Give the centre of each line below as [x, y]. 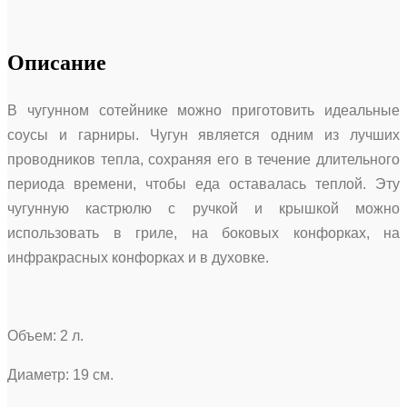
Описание [57, 62]
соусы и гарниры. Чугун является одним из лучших [203, 134]
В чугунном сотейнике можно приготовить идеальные [203, 110]
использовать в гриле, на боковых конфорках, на [203, 233]
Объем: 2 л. [45, 335]
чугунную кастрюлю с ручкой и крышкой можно [203, 208]
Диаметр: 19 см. [60, 374]
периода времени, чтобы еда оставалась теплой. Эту [203, 184]
